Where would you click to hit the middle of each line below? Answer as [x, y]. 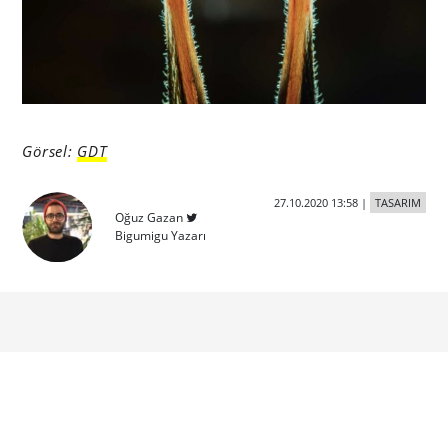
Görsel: [50, 151]
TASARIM [397, 203]
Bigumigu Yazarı [161, 236]
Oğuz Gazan [149, 218]
